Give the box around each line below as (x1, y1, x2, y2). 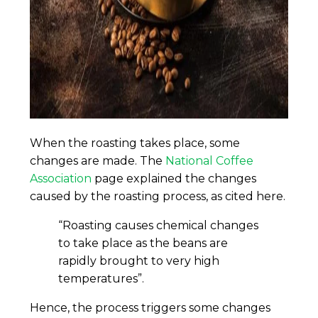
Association (30, 171, 92, 185)
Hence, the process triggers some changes (30, 300, 271, 314)
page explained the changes (92, 171, 257, 185)
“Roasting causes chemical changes (58, 218, 259, 232)
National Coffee (165, 153, 254, 168)
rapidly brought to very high (58, 253, 220, 268)
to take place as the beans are (58, 236, 229, 250)
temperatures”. (58, 271, 145, 285)
